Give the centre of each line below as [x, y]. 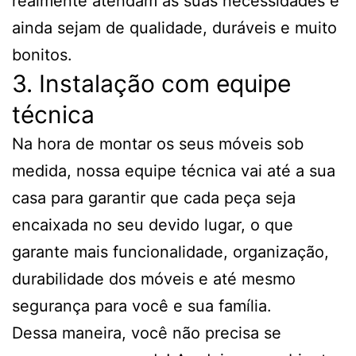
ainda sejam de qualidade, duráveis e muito [174, 28]
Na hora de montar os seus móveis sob [158, 144]
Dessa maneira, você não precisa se [147, 333]
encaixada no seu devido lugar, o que [153, 225]
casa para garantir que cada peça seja [154, 198]
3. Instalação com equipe [151, 84]
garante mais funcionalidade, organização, [170, 252]
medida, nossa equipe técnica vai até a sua [174, 171]
